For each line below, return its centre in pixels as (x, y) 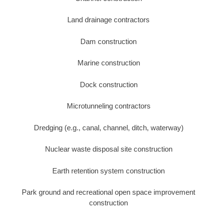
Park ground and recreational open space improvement (108, 192)
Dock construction (108, 84)
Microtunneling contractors (108, 106)
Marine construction (108, 63)
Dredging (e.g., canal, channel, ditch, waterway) (108, 127)
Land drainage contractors (108, 20)
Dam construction (108, 41)
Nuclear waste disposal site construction (108, 149)
